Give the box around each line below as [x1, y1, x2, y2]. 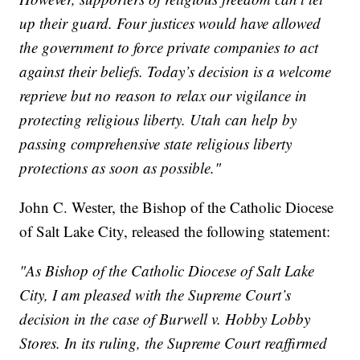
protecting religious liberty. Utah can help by [19, 109, 297, 130]
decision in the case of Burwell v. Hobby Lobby [19, 309, 311, 329]
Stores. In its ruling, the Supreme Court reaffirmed [19, 333, 328, 354]
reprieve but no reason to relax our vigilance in [19, 85, 308, 106]
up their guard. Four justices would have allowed [19, 13, 321, 34]
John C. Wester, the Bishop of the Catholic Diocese [19, 197, 334, 218]
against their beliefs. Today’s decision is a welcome [19, 61, 332, 82]
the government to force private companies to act [19, 37, 319, 58]
